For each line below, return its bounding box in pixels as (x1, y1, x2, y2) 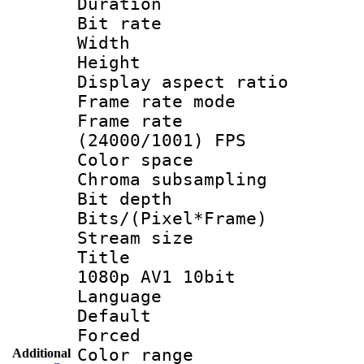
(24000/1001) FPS (77, 130, 246, 150)
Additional (12, 345, 71, 360)
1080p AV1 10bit (77, 266, 236, 287)
